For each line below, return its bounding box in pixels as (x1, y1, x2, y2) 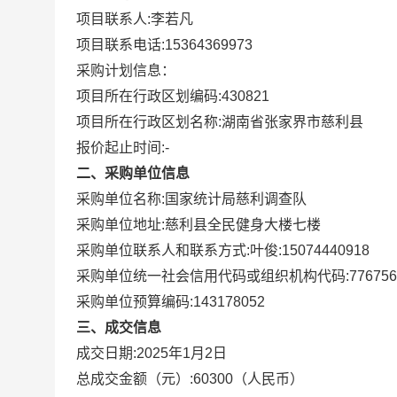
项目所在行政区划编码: (76, 89, 222, 104)
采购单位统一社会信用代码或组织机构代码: (76, 269, 349, 284)
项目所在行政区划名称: (76, 114, 222, 129)
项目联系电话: (76, 37, 165, 52)
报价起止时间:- (76, 140, 169, 155)
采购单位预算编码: (76, 294, 193, 309)
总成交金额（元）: (76, 371, 193, 386)
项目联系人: (76, 12, 151, 27)
